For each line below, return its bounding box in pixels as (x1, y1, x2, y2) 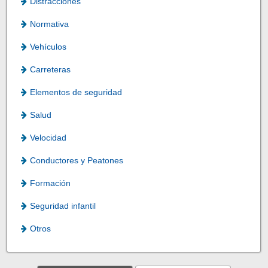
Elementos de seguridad (30, 87, 123, 98)
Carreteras (30, 65, 71, 75)
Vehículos (30, 42, 67, 52)
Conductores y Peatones (30, 156, 124, 166)
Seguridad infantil (30, 201, 96, 211)
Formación (30, 178, 71, 188)
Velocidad (30, 133, 67, 143)
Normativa (30, 19, 69, 29)
